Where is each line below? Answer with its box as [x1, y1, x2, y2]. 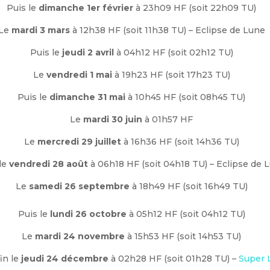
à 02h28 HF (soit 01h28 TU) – [108, 253, 239, 264]
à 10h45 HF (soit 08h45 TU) [125, 91, 246, 102]
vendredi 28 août [6, 158, 88, 169]
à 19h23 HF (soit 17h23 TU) [111, 69, 230, 80]
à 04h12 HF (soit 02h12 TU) [113, 46, 233, 58]
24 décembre [44, 253, 109, 264]
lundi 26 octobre [49, 208, 127, 219]
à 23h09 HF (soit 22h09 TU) [133, 2, 257, 13]
